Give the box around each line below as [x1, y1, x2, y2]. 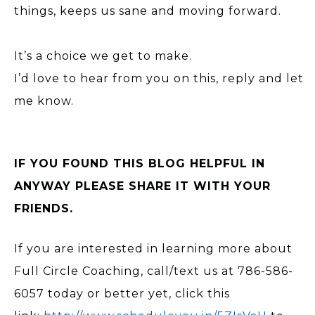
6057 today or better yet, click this [14, 286, 230, 300]
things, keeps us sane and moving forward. [14, 4, 281, 18]
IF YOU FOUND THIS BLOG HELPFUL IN [14, 156, 265, 170]
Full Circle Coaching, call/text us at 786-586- [14, 264, 293, 278]
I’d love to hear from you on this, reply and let [14, 71, 304, 85]
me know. [14, 94, 74, 108]
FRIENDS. [14, 201, 73, 215]
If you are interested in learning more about [14, 241, 292, 255]
